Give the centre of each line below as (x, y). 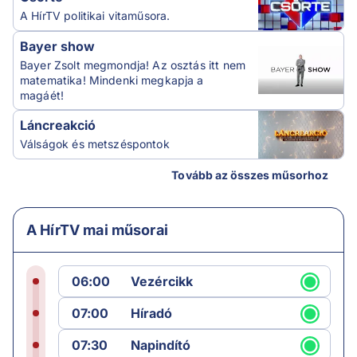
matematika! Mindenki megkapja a (112, 80)
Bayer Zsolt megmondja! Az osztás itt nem (133, 65)
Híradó (152, 313)
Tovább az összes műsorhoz (250, 175)
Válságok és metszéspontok (95, 143)
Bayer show (57, 46)
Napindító (161, 345)
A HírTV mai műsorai (97, 229)
